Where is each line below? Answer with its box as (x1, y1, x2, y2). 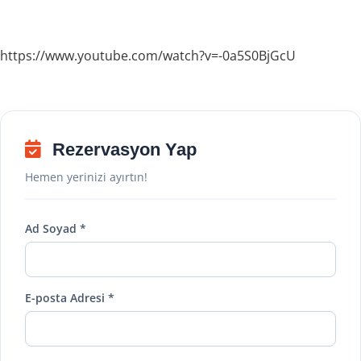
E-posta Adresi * (25, 290, 114, 306)
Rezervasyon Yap (48, 139, 197, 160)
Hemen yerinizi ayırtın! (25, 169, 147, 185)
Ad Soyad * (25, 221, 86, 237)
